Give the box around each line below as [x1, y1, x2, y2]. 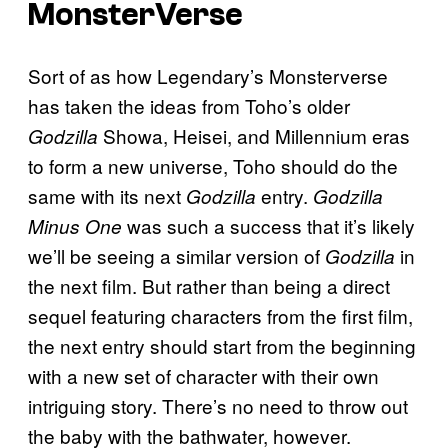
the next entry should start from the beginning [28, 331, 416, 359]
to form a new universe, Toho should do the [28, 151, 398, 179]
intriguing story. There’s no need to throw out [28, 391, 408, 419]
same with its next [28, 181, 186, 209]
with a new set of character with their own [28, 361, 379, 389]
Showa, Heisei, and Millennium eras [103, 121, 410, 149]
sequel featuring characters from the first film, [28, 301, 413, 329]
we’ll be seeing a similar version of [28, 241, 325, 269]
